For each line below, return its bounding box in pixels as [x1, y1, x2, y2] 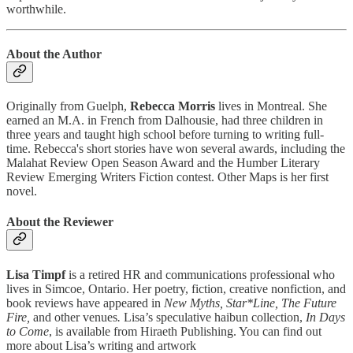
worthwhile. [6, 2, 66, 16]
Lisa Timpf [6, 267, 65, 281]
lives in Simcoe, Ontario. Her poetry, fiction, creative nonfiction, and [6, 281, 346, 295]
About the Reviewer [6, 215, 113, 229]
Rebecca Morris [130, 99, 215, 113]
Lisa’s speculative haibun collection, [121, 310, 306, 324]
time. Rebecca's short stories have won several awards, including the [6, 142, 345, 156]
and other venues [33, 310, 117, 324]
